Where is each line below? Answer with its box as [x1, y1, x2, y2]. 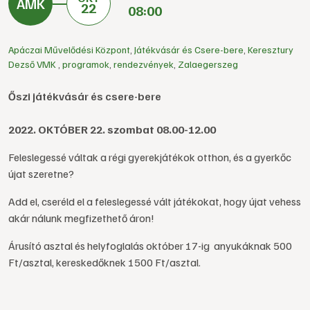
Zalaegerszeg [178, 58, 238, 70]
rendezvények [113, 58, 174, 70]
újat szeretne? [8, 167, 74, 181]
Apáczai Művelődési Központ [8, 44, 130, 55]
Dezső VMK [8, 58, 58, 70]
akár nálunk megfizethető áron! [8, 211, 154, 225]
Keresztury [248, 44, 293, 55]
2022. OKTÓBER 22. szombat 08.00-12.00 [8, 122, 216, 136]
